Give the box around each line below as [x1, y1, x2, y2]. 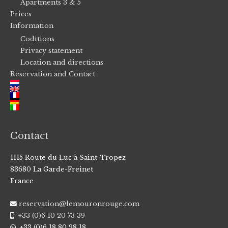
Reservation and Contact [10, 70, 95, 78]
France [10, 177, 34, 185]
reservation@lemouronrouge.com [19, 200, 139, 208]
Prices [10, 10, 32, 18]
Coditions [20, 35, 54, 43]
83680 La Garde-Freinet [10, 165, 93, 174]
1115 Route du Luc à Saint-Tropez [10, 154, 126, 162]
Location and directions [20, 59, 103, 67]
